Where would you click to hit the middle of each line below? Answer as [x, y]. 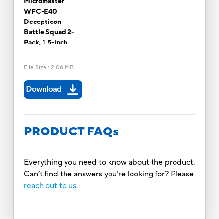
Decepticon [42, 22]
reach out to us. [51, 186]
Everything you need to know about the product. [109, 162]
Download [44, 89]
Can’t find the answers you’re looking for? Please [109, 174]
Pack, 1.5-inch [45, 42]
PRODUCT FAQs [71, 131]
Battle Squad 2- [49, 32]
